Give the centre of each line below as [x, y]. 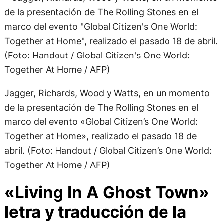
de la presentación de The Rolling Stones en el [101, 35]
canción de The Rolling [95, 159]
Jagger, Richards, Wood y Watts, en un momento [107, 21]
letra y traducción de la [95, 140]
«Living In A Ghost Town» [107, 121]
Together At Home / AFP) [57, 93]
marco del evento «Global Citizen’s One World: [101, 50]
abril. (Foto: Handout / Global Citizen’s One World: [108, 79]
